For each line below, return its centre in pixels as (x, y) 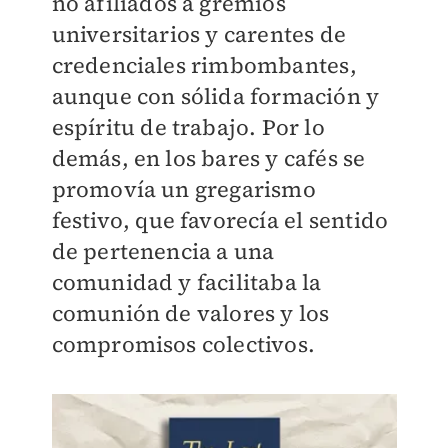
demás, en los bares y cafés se (208, 158)
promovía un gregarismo (183, 189)
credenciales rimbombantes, (204, 65)
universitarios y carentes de (199, 34)
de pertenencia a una (163, 251)
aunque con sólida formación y (215, 96)
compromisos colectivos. (183, 344)
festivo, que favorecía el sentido (220, 220)
